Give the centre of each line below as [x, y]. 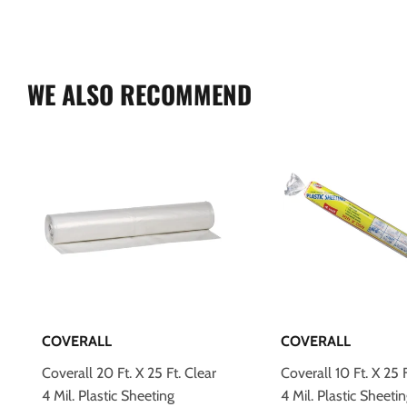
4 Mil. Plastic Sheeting [108, 395]
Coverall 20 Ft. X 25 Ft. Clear [129, 372]
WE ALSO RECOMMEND [139, 94]
